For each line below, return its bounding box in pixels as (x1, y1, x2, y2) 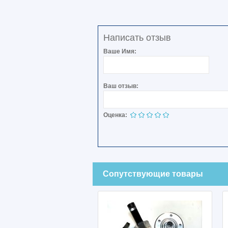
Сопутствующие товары (103, 169, 203, 178)
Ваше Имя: (103, 48, 136, 55)
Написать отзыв (103, 33, 171, 43)
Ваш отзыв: (103, 82, 138, 90)
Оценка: (103, 111, 127, 119)
